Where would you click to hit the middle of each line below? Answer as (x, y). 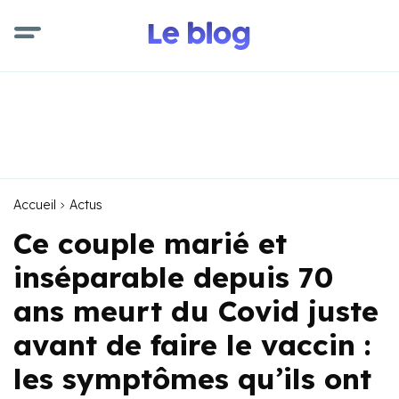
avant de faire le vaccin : (192, 345)
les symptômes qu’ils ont (192, 379)
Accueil (35, 205)
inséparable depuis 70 (173, 277)
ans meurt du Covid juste (196, 311)
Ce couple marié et (150, 243)
